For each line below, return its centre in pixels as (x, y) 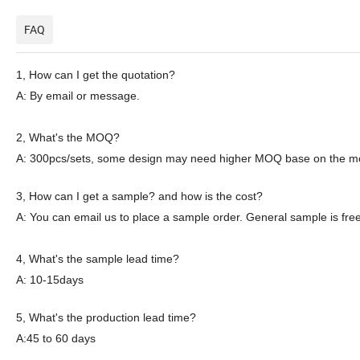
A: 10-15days (50, 280)
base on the (315, 159)
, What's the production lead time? (109, 318)
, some (110, 159)
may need (191, 159)
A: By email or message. (78, 96)
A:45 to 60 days (56, 339)
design (145, 159)
